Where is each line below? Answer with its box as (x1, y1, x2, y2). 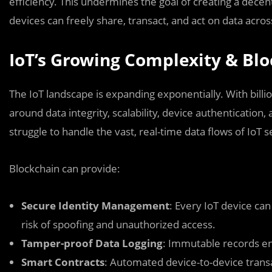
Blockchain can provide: (9, 161, 120, 175)
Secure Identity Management (21, 199, 169, 212)
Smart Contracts (21, 255, 104, 269)
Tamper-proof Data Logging (21, 236, 163, 250)
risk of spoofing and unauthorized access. (21, 217, 216, 231)
